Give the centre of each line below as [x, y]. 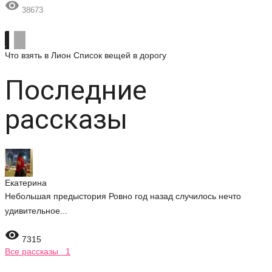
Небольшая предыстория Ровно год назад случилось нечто [123, 196]
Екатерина [26, 183]
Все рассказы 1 [38, 251]
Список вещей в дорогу [120, 55]
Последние [76, 90]
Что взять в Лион [38, 55]
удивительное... [36, 211]
